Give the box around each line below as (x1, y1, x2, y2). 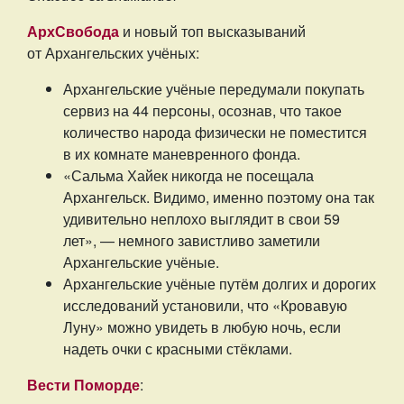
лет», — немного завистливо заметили (63, 230, 320, 252)
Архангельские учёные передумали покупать (63, 78, 364, 100)
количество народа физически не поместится (63, 122, 367, 143)
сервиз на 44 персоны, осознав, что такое (63, 100, 342, 122)
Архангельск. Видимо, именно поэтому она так (63, 187, 374, 208)
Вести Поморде (27, 374, 140, 396)
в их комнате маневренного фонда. (63, 143, 300, 165)
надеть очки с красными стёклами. (63, 338, 292, 360)
